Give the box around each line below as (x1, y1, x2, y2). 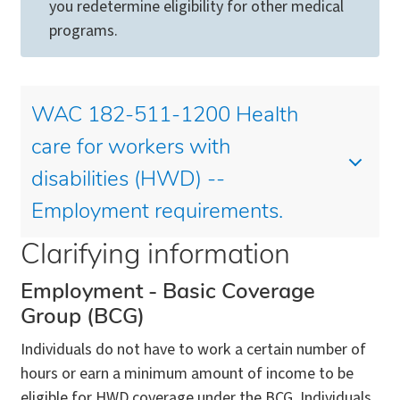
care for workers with (31, 137, 230, 159)
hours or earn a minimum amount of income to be (21, 362, 354, 385)
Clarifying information (21, 241, 290, 271)
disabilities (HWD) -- (31, 169, 225, 191)
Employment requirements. (31, 201, 283, 223)
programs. (49, 19, 118, 42)
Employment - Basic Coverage (21, 281, 315, 304)
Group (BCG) (21, 306, 145, 329)
